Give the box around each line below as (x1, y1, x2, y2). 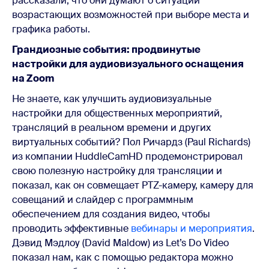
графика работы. (12, 22, 90, 35)
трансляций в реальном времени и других (12, 121, 211, 134)
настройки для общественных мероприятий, (12, 106, 222, 119)
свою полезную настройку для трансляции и (12, 164, 222, 177)
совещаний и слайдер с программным (12, 193, 193, 206)
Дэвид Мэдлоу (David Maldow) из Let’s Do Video (12, 236, 229, 249)
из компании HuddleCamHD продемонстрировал (12, 150, 243, 163)
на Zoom (12, 71, 54, 85)
